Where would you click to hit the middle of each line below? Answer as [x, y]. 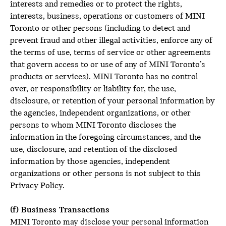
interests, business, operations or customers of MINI [107, 16]
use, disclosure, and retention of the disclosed [94, 150]
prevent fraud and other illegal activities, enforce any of [111, 41]
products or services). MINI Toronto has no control [104, 77]
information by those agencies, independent [90, 162]
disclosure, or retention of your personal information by [112, 101]
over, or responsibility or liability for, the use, [93, 89]
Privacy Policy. [37, 186]
